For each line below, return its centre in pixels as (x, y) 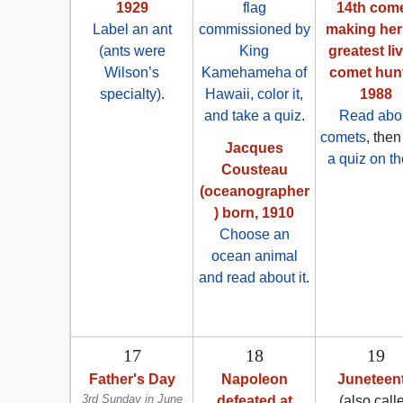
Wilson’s (132, 73)
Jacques (254, 148)
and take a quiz (252, 116)
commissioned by (254, 30)
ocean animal (254, 256)
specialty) (130, 94)
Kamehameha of (254, 73)
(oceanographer (254, 192)
